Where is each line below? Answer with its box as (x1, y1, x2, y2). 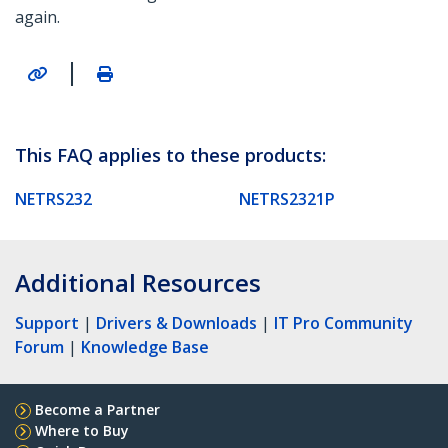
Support (15, 311, 79, 334)
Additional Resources (15, 265, 261, 299)
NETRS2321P (239, 187, 335, 210)
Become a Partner (35, 399, 160, 419)
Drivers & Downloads (96, 311, 257, 334)
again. (15, 6, 60, 29)
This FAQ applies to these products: (15, 142, 326, 167)
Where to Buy (35, 420, 129, 440)
